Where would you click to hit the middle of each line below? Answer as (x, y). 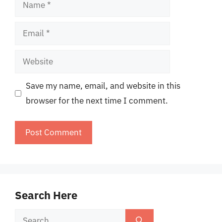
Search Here (46, 195)
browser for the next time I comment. (97, 101)
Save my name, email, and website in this (103, 86)
